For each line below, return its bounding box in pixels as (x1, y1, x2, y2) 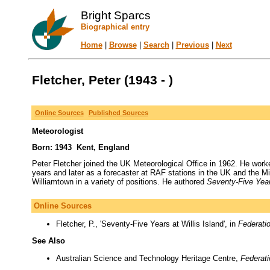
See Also (31, 236, 65, 246)
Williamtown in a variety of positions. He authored (31, 177, 207, 186)
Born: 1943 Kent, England (31, 143, 130, 152)
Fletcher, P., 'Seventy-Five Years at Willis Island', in (55, 219, 238, 228)
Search (143, 40, 169, 49)
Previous (175, 40, 209, 49)
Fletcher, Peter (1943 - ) (31, 73, 173, 87)
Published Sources (88, 109, 148, 116)
